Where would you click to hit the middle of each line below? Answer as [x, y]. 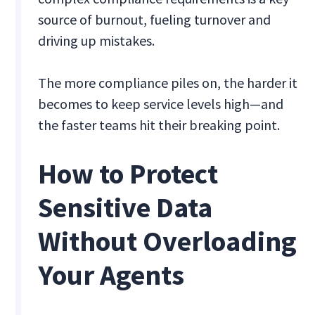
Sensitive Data [126, 208]
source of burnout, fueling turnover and [155, 20]
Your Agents [111, 275]
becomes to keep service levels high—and [161, 104]
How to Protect [128, 174]
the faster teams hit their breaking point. [159, 125]
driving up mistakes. [97, 41]
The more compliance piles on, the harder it [168, 83]
